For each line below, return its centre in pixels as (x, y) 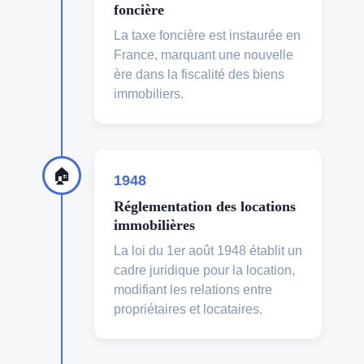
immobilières (154, 225)
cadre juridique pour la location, (204, 271)
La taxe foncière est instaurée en (207, 36)
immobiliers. (149, 94)
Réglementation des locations (205, 207)
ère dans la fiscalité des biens (199, 75)
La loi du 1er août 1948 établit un (208, 251)
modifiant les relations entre (193, 290)
